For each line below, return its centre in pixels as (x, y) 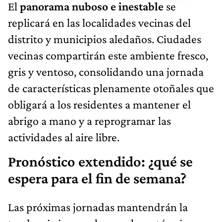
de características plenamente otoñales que (111, 88)
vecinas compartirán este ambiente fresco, (108, 55)
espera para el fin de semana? (97, 178)
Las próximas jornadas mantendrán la (98, 207)
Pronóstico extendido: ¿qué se (100, 161)
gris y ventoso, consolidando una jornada (106, 71)
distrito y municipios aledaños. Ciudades (105, 39)
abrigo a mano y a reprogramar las (89, 120)
